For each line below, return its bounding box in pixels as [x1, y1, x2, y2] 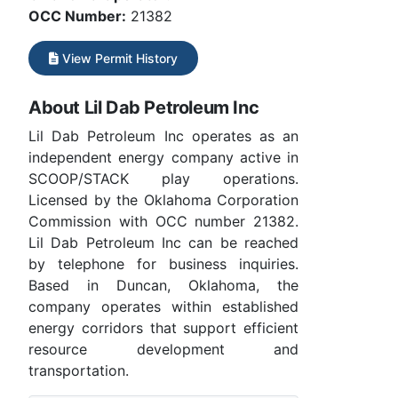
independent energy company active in [28, 148, 298, 167]
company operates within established [28, 298, 298, 316]
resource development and [28, 340, 298, 359]
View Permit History [59, 51, 178, 67]
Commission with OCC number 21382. [28, 212, 298, 231]
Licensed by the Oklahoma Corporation [28, 191, 298, 210]
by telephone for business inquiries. [28, 255, 298, 274]
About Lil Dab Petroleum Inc [28, 97, 259, 119]
